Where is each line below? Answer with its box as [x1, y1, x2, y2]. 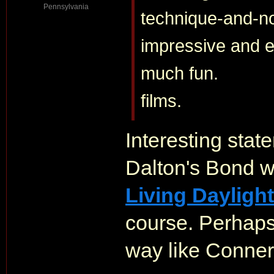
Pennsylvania [43, 2, 89, 11]
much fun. [141, 63, 218, 83]
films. [141, 91, 182, 111]
